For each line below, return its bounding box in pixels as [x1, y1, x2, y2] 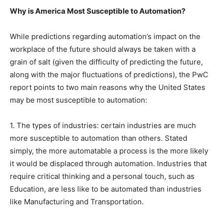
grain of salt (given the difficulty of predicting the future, [10, 57, 203, 67]
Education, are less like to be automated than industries [10, 184, 201, 194]
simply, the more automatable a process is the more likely [10, 146, 208, 156]
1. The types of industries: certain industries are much [10, 121, 196, 131]
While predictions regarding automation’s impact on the [10, 32, 200, 42]
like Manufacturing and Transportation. [10, 197, 144, 207]
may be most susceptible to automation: [10, 95, 147, 105]
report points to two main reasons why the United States [10, 83, 205, 92]
